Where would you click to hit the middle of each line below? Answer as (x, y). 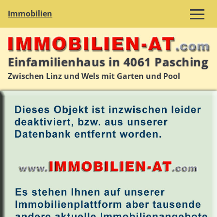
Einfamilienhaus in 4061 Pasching (108, 62)
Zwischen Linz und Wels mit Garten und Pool (94, 76)
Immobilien (30, 14)
